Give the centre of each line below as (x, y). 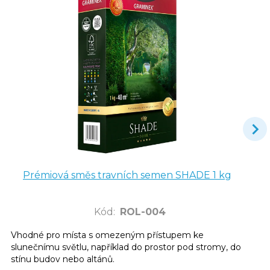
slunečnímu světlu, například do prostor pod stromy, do (126, 247)
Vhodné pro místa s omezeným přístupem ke (107, 235)
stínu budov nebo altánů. (63, 259)
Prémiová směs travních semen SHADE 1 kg (127, 175)
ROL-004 (143, 212)
